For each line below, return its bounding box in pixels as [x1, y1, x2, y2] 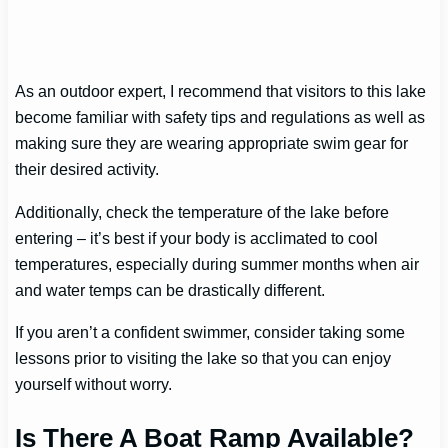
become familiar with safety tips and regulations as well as [15, 108, 426, 127]
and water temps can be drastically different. [15, 280, 326, 299]
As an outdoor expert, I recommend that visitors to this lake [15, 82, 427, 101]
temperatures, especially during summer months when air [15, 254, 420, 273]
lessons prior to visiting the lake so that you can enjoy [15, 349, 392, 368]
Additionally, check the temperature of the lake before [15, 202, 390, 221]
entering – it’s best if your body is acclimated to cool [15, 228, 379, 247]
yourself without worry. [15, 375, 173, 394]
